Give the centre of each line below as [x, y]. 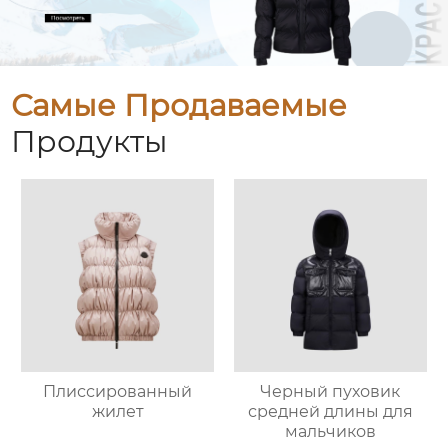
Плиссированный [118, 392]
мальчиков [330, 432]
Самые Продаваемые [179, 106]
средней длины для [330, 412]
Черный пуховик [330, 392]
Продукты [90, 142]
